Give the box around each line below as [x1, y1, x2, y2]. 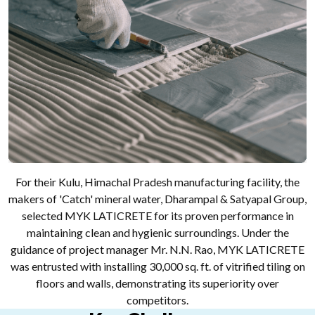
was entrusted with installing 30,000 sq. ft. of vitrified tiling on [10, 259, 305, 273]
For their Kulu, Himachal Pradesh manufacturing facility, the [15, 174, 300, 188]
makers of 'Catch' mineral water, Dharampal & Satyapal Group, [8, 191, 307, 205]
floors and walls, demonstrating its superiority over [36, 276, 279, 290]
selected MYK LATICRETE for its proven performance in [21, 208, 294, 222]
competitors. [127, 292, 188, 307]
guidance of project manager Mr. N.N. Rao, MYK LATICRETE [11, 242, 304, 256]
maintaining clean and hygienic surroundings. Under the [26, 225, 289, 239]
